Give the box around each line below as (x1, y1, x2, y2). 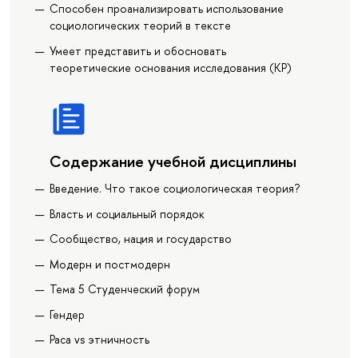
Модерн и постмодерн (49, 256, 170, 272)
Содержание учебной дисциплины (49, 149, 296, 172)
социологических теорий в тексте (49, 18, 231, 34)
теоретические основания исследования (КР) (49, 59, 292, 75)
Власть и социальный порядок (49, 205, 205, 221)
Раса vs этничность (49, 332, 149, 348)
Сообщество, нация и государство (49, 231, 232, 247)
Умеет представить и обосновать (49, 42, 226, 58)
